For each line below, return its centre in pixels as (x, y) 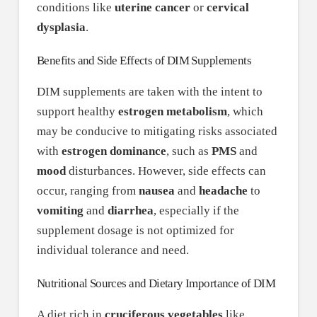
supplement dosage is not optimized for (135, 230)
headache (223, 190)
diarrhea (130, 210)
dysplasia (61, 27)
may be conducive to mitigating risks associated (157, 131)
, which (245, 111)
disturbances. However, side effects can (166, 171)
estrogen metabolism (172, 111)
